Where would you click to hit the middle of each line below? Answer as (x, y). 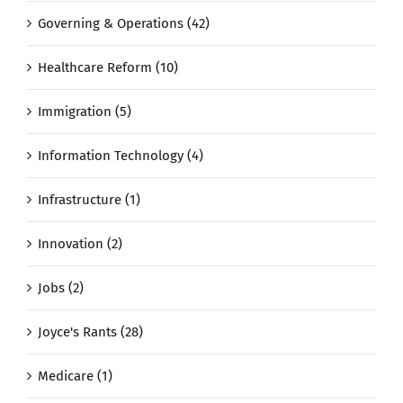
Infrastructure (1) (89, 200)
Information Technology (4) (121, 156)
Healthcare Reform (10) (108, 68)
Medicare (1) (75, 376)
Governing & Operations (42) (124, 24)
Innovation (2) (80, 244)
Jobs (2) (61, 288)
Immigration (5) (85, 112)
